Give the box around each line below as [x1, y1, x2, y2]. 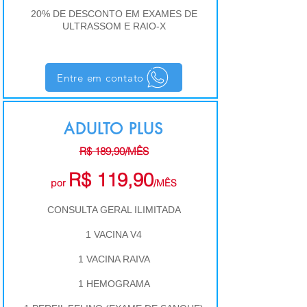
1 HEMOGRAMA [77, 278, 150, 289]
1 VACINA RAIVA [77, 254, 150, 265]
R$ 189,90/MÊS [79, 145, 149, 158]
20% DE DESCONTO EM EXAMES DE [30, 8, 197, 19]
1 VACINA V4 [86, 229, 142, 240]
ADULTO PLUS [64, 119, 164, 138]
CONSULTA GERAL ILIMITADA [47, 204, 181, 215]
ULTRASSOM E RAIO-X [62, 21, 166, 32]
